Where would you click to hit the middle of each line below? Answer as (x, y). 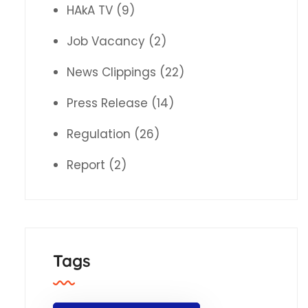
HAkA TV (89, 11)
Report (86, 165)
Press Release (107, 103)
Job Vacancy (106, 42)
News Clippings (111, 73)
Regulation (98, 134)
